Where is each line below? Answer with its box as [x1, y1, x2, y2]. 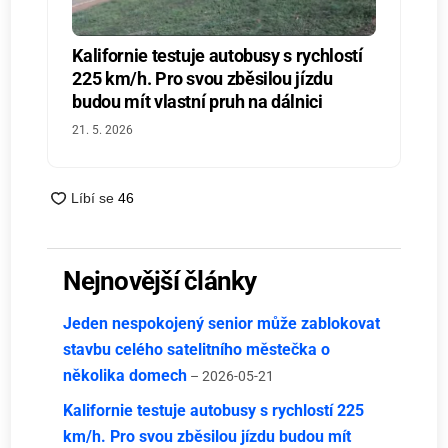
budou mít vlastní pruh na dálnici [72, 91, 323, 113]
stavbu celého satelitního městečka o [63, 340, 331, 360]
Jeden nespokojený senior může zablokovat [63, 314, 381, 334]
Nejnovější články [63, 266, 257, 297]
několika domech [63, 366, 188, 386]
